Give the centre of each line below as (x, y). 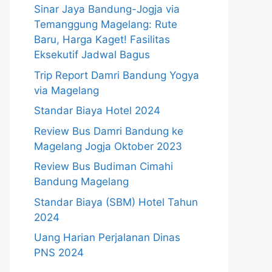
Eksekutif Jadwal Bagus (92, 55)
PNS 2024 (59, 253)
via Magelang (66, 90)
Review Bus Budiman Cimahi (104, 166)
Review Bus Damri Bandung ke (109, 131)
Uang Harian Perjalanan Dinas (107, 237)
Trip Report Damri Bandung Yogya (117, 75)
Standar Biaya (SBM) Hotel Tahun (116, 202)
